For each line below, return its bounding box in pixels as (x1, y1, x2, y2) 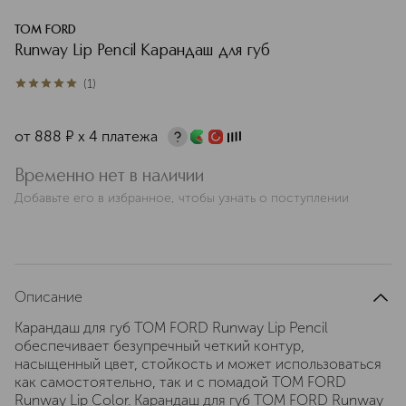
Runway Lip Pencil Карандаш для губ (14, 43, 271, 59)
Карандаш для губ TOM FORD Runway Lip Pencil (14, 319, 328, 336)
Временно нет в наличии (14, 168, 204, 186)
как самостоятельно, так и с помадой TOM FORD (14, 373, 346, 391)
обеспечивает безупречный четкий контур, (14, 337, 304, 354)
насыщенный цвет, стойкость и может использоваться (14, 355, 382, 372)
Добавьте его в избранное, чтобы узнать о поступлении (14, 190, 349, 206)
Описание (14, 288, 82, 305)
